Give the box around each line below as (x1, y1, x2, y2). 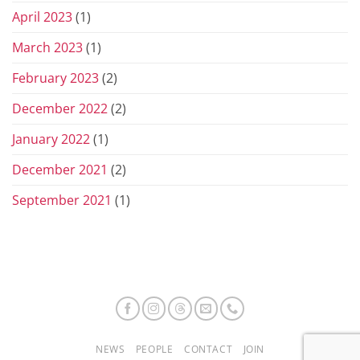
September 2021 (12, 190, 112, 209)
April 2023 (12, 7, 72, 26)
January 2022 (12, 129, 90, 148)
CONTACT (183, 342, 233, 357)
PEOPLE (135, 342, 174, 357)
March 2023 (12, 38, 83, 56)
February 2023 (12, 68, 99, 87)
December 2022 (12, 99, 108, 117)
